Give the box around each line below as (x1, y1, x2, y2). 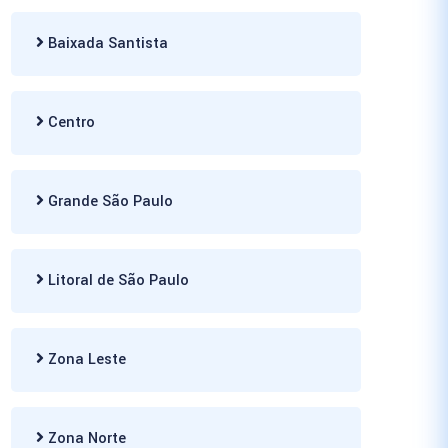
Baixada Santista (44, 33, 168, 54)
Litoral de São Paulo (44, 270, 189, 291)
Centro (44, 112, 95, 133)
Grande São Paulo (44, 191, 173, 212)
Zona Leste (44, 349, 126, 370)
